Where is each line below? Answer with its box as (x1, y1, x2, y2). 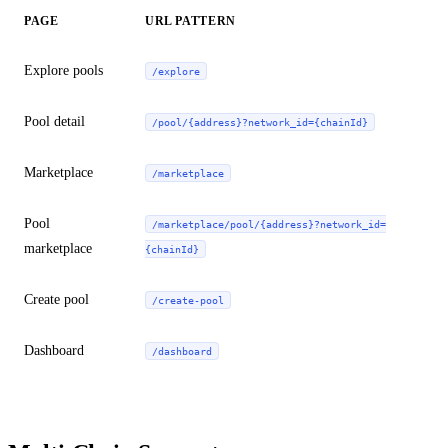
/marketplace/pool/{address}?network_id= (152, 218, 386, 231)
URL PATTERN (145, 14, 236, 29)
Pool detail (24, 113, 85, 130)
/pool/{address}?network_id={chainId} (152, 116, 368, 129)
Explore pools (24, 62, 103, 79)
